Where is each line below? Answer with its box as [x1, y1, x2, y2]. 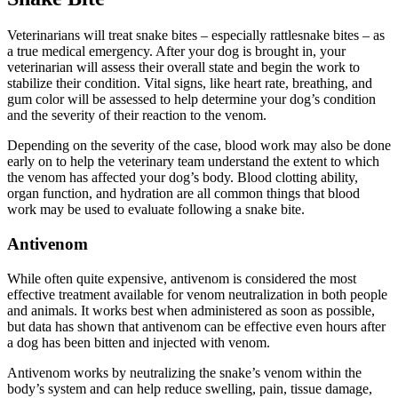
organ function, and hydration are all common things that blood [7, 186, 360, 202]
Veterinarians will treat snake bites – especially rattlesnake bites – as [7, 28, 385, 44]
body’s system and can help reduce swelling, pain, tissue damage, [7, 380, 372, 396]
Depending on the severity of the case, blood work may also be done [7, 138, 391, 154]
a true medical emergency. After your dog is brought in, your [7, 44, 346, 60]
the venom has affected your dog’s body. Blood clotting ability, [7, 170, 358, 186]
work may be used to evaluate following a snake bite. [7, 202, 308, 218]
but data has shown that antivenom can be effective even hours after [7, 318, 386, 334]
